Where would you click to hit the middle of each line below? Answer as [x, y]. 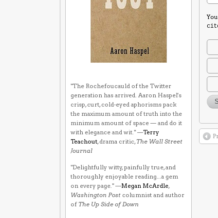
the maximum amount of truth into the [127, 114]
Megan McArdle [145, 186]
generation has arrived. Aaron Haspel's [126, 95]
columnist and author [153, 195]
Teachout [84, 141]
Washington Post [96, 195]
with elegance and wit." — [107, 132]
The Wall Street [160, 141]
